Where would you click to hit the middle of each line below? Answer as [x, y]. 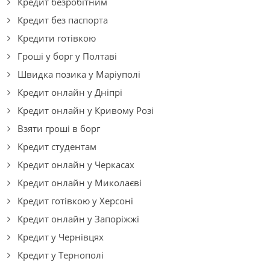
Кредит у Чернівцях [61, 237]
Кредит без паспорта [63, 20]
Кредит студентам [57, 147]
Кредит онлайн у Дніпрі [70, 93]
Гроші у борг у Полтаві [67, 56]
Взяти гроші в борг [59, 129]
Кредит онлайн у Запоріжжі [78, 219]
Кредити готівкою [57, 38]
